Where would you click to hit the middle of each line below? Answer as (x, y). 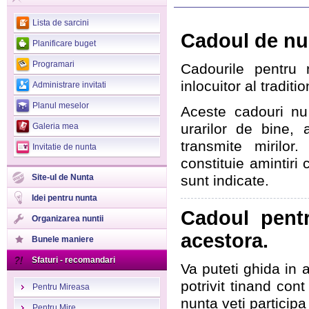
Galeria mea (56, 126)
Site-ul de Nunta (63, 177)
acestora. (225, 241)
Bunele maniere (63, 239)
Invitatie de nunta (64, 147)
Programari (53, 64)
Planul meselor (61, 106)
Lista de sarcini (61, 23)
